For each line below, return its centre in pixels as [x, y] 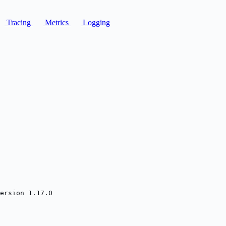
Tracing [19, 22]
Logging [95, 22]
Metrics [57, 22]
